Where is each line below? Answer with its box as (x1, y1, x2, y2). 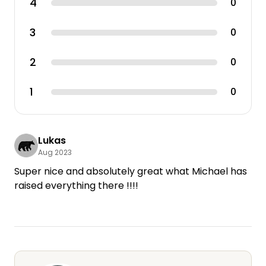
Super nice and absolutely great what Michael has (14, 164, 247, 179)
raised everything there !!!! (14, 179, 138, 193)
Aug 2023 (38, 147, 72, 158)
